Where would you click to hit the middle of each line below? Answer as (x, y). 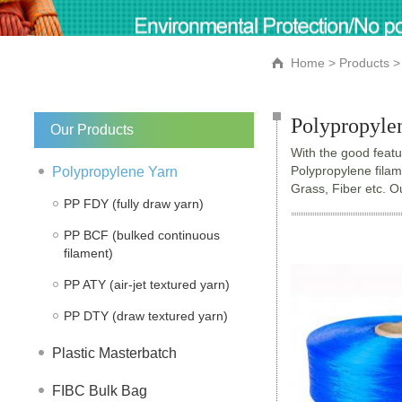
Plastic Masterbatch (114, 353)
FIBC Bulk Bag (100, 391)
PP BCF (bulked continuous (142, 235)
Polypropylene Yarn (115, 172)
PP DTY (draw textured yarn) (146, 316)
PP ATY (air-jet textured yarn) (147, 284)
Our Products (92, 130)
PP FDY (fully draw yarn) (134, 204)
